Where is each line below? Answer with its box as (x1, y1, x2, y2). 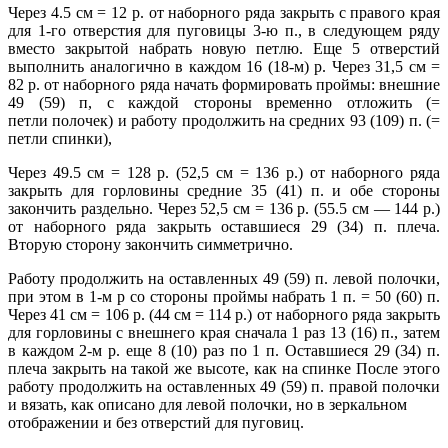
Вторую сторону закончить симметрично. (8, 235, 293, 253)
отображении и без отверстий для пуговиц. (8, 413, 304, 431)
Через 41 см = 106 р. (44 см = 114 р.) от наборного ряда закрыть (8, 305, 440, 323)
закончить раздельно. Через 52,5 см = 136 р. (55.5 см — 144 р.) (8, 199, 440, 217)
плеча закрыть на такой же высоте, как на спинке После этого (8, 359, 440, 377)
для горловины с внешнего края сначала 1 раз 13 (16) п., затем (8, 323, 440, 341)
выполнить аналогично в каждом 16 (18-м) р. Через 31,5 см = (8, 57, 440, 75)
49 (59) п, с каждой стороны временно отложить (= (8, 93, 440, 111)
